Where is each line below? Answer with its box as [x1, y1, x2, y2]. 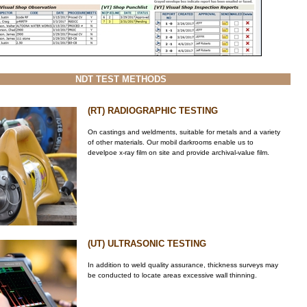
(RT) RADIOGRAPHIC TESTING [88, 106, 218, 116]
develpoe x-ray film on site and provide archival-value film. [88, 149, 269, 156]
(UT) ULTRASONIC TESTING [88, 238, 206, 249]
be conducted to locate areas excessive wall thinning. [88, 271, 257, 279]
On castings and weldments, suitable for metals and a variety [88, 128, 280, 136]
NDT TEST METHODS [75, 74, 167, 84]
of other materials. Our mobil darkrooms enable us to [88, 138, 254, 146]
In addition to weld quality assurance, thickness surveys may [88, 261, 278, 269]
